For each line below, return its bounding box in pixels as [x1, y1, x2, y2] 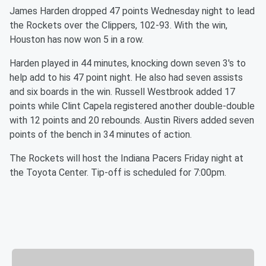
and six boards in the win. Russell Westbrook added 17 [9, 86, 235, 97]
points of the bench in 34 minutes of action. [9, 129, 192, 140]
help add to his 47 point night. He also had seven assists [9, 72, 243, 83]
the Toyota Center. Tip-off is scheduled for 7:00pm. [9, 167, 226, 178]
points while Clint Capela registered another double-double [9, 100, 255, 112]
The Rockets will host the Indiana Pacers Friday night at [9, 153, 243, 164]
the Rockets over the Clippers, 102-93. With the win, [9, 20, 227, 31]
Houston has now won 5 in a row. [9, 34, 144, 45]
